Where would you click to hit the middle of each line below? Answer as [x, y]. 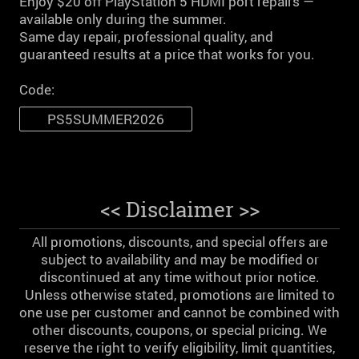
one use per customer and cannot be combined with [179, 312]
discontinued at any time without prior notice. [179, 276]
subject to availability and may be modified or [179, 259]
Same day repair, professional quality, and [146, 37]
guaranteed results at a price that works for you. [167, 54]
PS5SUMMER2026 [105, 119]
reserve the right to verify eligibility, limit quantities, [179, 347]
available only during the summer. [123, 19]
